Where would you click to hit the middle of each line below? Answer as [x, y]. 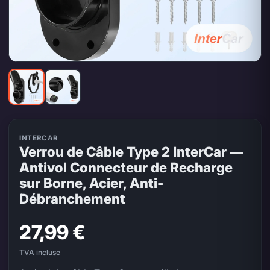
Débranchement [73, 199]
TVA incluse [40, 253]
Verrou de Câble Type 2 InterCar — [131, 152]
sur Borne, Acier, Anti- [92, 183]
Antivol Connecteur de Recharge [126, 168]
